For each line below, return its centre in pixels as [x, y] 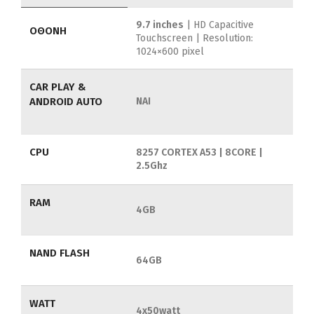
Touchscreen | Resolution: [194, 39]
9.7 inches [160, 25]
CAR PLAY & [58, 87]
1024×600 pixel [170, 52]
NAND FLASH [60, 253]
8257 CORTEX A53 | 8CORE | [199, 153]
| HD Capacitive [219, 25]
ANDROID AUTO [66, 102]
